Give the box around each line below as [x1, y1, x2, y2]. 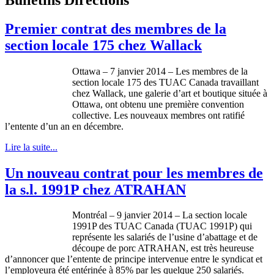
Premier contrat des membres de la [5, 20, 226, 37]
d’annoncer [5, 254, 48, 265]
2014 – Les [144, 65, 192, 76]
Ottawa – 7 [72, 65, 117, 76]
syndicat [221, 254, 253, 265]
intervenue [148, 254, 188, 265]
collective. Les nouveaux [72, 109, 171, 120]
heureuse [220, 243, 254, 254]
